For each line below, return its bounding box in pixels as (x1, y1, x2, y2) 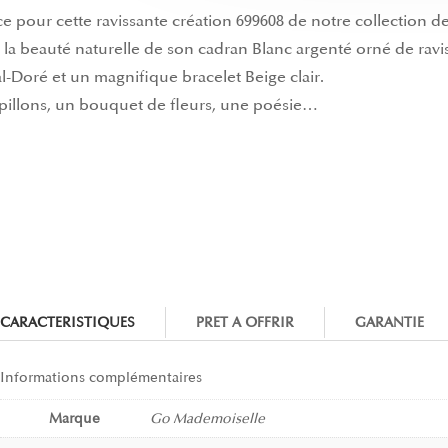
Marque (49, 410, 101, 428)
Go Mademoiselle (149, 410, 265, 428)
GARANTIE (354, 314, 424, 332)
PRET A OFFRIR (195, 314, 294, 332)
